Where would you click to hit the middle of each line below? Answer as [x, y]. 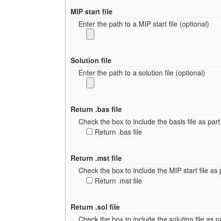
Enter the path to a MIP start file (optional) [144, 23]
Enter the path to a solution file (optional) [142, 72]
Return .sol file [95, 206]
